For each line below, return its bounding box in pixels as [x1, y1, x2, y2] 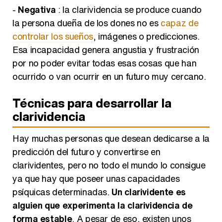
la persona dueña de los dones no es [12, 16, 161, 29]
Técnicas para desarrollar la [12, 94, 171, 112]
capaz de [161, 16, 199, 29]
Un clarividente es [111, 185, 186, 198]
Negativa [18, 2, 56, 16]
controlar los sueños [12, 29, 93, 43]
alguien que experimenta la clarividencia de [12, 198, 193, 212]
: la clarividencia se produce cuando [55, 2, 202, 16]
